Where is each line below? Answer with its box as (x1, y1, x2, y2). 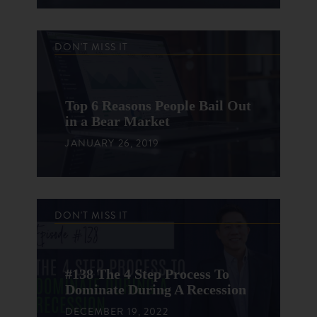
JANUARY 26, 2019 (65, 136, 160, 151)
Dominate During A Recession (65, 282, 247, 298)
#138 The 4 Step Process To (65, 267, 230, 282)
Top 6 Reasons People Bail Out (65, 98, 252, 114)
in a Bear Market (65, 114, 171, 129)
